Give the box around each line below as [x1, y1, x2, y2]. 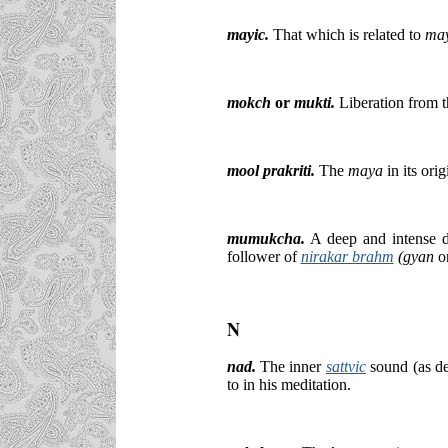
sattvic [325, 357, 366, 375]
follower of [226, 247, 301, 265]
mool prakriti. [226, 161, 315, 179]
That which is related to [268, 25, 425, 43]
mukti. [293, 93, 335, 111]
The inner [255, 357, 326, 375]
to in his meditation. [226, 375, 351, 393]
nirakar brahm [300, 247, 394, 265]
